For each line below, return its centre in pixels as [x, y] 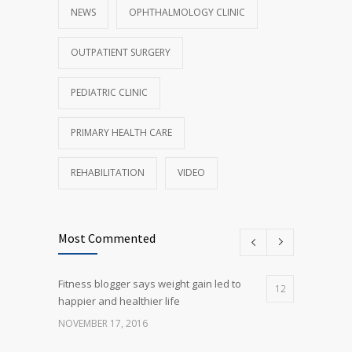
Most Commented [107, 238]
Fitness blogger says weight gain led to [150, 283]
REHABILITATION [108, 172]
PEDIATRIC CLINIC [109, 92]
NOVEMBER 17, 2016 [103, 323]
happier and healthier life [119, 301]
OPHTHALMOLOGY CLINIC [187, 12]
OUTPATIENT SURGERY [121, 52]
